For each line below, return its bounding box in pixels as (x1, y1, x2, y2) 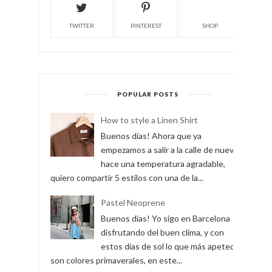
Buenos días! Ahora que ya (100, 130, 202, 141)
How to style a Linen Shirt (100, 114, 198, 125)
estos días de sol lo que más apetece (100, 240, 239, 251)
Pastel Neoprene (100, 197, 165, 208)
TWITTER (69, 21, 94, 29)
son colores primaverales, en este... (50, 254, 182, 265)
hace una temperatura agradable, (100, 158, 225, 169)
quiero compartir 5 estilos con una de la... (50, 172, 203, 183)
